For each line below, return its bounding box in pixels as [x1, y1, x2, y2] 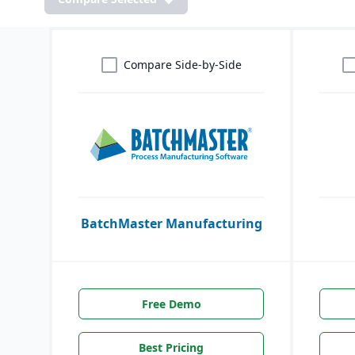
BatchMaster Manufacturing [80, 214, 262, 232]
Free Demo [141, 296, 201, 311]
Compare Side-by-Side [123, 57, 242, 72]
